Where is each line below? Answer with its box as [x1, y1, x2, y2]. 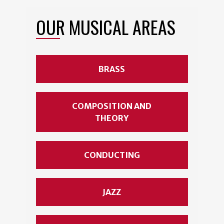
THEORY [95, 113, 129, 123]
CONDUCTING [83, 150, 140, 160]
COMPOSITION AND [72, 101, 152, 111]
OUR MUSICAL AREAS [36, 13, 175, 40]
